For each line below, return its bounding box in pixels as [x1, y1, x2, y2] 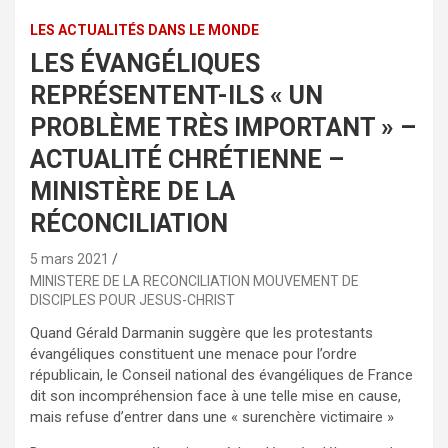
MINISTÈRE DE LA [30, 177, 235, 207]
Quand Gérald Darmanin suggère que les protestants [30, 324, 373, 343]
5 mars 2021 [30, 251, 109, 268]
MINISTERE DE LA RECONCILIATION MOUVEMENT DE [30, 273, 359, 290]
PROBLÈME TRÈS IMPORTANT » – [30, 113, 416, 143]
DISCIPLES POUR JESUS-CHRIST [30, 292, 235, 309]
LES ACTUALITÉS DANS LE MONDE [30, 22, 259, 39]
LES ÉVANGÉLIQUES [30, 49, 260, 79]
